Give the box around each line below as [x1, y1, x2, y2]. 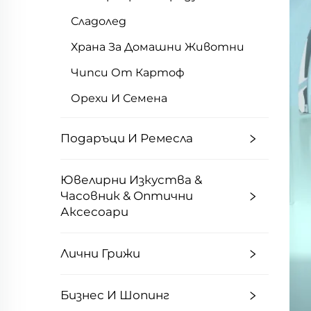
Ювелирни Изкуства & [60, 173, 202, 187]
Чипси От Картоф [71, 66, 185, 79]
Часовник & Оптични [60, 189, 193, 203]
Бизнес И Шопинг [60, 288, 169, 302]
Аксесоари [60, 205, 128, 219]
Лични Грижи [60, 246, 140, 260]
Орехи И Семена [71, 92, 167, 105]
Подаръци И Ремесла [60, 131, 193, 145]
